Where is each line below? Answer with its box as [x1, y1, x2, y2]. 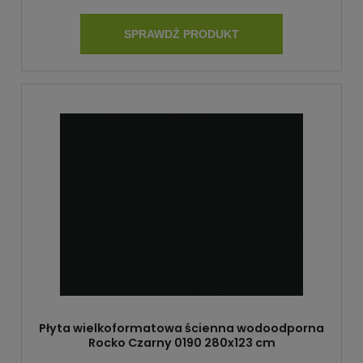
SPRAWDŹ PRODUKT [124, 27, 239, 41]
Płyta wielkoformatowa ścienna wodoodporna [39, 319, 324, 336]
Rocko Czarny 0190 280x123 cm [88, 334, 275, 351]
